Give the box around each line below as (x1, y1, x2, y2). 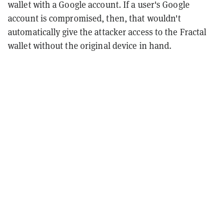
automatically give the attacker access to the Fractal (8, 25, 207, 38)
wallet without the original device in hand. (8, 39, 172, 51)
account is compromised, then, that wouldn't (8, 12, 181, 24)
